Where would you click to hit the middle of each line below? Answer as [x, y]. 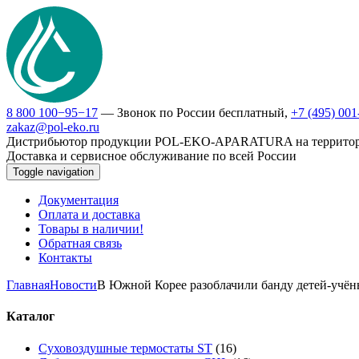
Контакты [65, 258]
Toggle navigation [53, 172]
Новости [73, 285]
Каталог [30, 317]
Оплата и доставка [89, 214]
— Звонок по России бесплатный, [194, 113]
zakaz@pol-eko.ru [53, 127]
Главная [28, 285]
